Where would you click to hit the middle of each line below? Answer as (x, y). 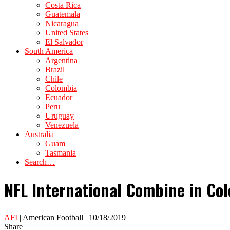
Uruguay (60, 116)
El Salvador (64, 42)
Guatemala (63, 14)
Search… (40, 162)
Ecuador (59, 97)
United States (67, 33)
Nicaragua (62, 23)
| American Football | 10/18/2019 (72, 217)
